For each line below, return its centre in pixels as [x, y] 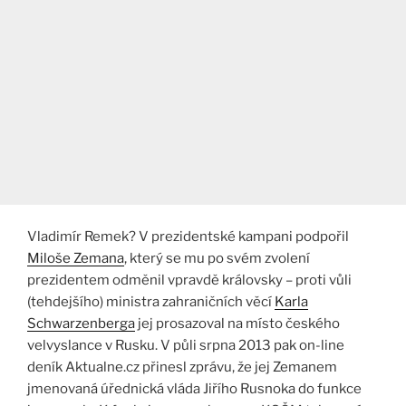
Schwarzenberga [81, 323]
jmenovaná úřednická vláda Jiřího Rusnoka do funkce [194, 388]
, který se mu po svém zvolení [217, 258]
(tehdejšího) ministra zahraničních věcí [151, 301]
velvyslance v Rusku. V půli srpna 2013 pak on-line [186, 345]
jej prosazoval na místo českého [237, 323]
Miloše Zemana [76, 258]
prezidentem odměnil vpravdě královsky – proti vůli [189, 280]
